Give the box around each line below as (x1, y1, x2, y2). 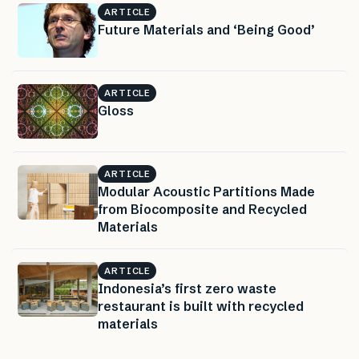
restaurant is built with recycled (98, 298, 304, 315)
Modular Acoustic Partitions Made (98, 184, 315, 200)
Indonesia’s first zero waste (98, 280, 276, 297)
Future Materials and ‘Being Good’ (98, 22, 315, 38)
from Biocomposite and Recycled (98, 201, 307, 218)
